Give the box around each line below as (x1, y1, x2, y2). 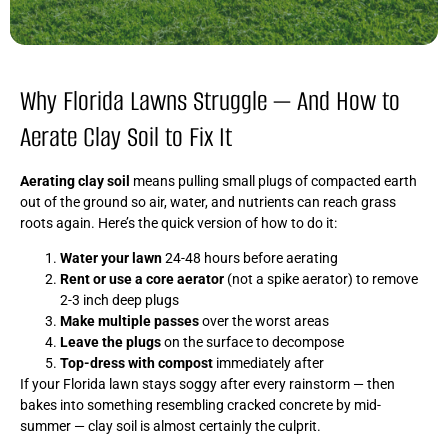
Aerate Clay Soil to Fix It (20, 118, 232, 155)
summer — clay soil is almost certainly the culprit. (20, 417, 321, 434)
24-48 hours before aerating (162, 249, 338, 266)
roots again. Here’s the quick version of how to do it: (20, 214, 337, 231)
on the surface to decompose (161, 333, 344, 350)
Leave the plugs (60, 333, 161, 350)
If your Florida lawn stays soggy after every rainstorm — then (20, 375, 395, 392)
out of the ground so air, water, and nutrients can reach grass (20, 193, 396, 210)
